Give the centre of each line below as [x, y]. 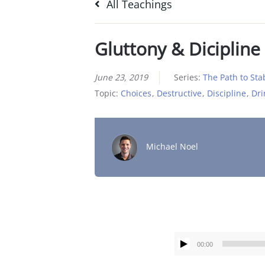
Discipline [226, 93]
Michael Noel [172, 147]
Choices [136, 93]
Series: [188, 77]
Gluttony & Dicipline [177, 49]
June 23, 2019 [121, 77]
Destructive [179, 93]
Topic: [107, 93]
